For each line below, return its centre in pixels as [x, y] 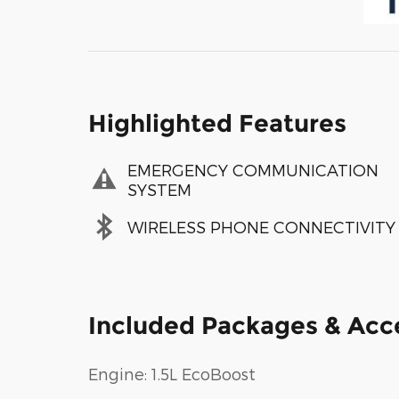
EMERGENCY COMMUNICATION [253, 169]
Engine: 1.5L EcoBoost [172, 374]
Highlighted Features [217, 123]
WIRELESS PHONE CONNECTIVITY [261, 226]
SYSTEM [159, 189]
